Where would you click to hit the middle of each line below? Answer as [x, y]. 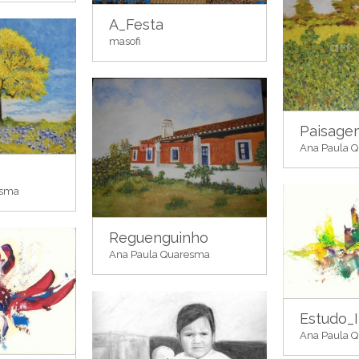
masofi [125, 42]
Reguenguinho [159, 238]
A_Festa [136, 25]
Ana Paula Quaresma [159, 255]
